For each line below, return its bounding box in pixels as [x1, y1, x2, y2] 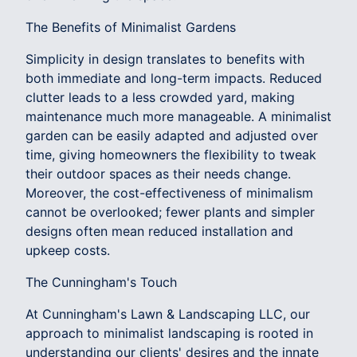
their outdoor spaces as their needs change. [25, 165, 291, 182]
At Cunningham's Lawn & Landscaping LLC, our [25, 305, 310, 322]
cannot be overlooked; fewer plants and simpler [25, 203, 315, 220]
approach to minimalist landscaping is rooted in [25, 324, 313, 341]
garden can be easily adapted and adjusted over [25, 127, 318, 143]
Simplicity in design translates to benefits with [25, 50, 304, 67]
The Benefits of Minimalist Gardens [25, 18, 236, 35]
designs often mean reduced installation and [25, 222, 293, 239]
